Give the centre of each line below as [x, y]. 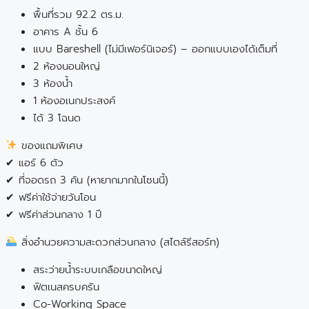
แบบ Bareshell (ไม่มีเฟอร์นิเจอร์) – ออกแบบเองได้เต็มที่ [155, 49]
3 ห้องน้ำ [53, 83]
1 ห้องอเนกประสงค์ [74, 100]
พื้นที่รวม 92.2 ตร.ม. [78, 14]
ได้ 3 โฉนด [57, 118]
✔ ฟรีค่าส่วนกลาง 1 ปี [54, 214]
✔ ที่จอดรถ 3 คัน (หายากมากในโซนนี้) [87, 180]
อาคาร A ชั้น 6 [66, 31]
